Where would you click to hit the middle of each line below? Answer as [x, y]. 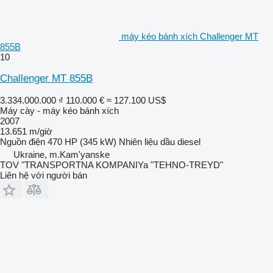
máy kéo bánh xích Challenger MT [190, 36]
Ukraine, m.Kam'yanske [62, 154]
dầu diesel [180, 141]
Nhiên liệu [138, 141]
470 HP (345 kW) [82, 141]
